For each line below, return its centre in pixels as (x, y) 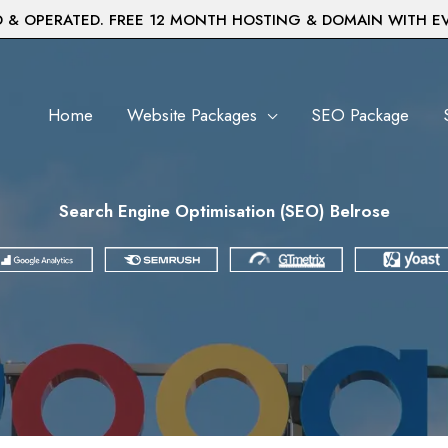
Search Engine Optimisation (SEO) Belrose (224, 211)
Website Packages (192, 114)
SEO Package (360, 114)
